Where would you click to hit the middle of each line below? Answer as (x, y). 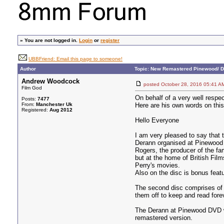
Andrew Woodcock (50, 81)
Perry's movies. (157, 165)
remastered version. (164, 218)
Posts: (29, 99)
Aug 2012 (61, 110)
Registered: (35, 110)
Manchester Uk (54, 104)
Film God (32, 88)
